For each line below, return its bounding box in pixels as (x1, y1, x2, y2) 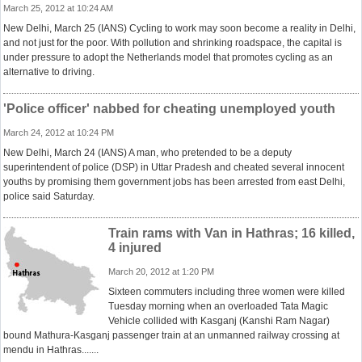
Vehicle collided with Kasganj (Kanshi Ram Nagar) (108, 315, 330, 326)
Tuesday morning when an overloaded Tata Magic (108, 301, 328, 312)
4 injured (108, 241, 162, 255)
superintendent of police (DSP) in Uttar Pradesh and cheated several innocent (3, 162, 344, 173)
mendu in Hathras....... (3, 344, 99, 356)
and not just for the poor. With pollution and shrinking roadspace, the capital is (3, 37, 342, 48)
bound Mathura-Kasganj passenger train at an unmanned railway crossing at (3, 330, 339, 341)
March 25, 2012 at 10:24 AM (3, 3, 113, 13)
